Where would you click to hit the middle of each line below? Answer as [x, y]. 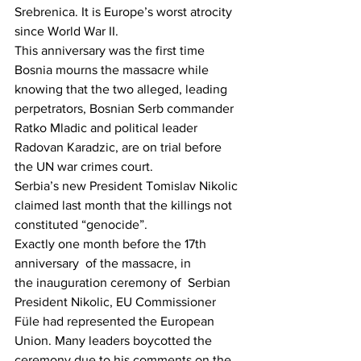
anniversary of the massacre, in [104, 263]
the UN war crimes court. [84, 166]
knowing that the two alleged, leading [122, 89]
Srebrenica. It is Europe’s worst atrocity [125, 12]
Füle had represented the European [116, 321]
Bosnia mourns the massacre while [113, 70]
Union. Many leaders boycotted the [115, 340]
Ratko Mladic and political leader [108, 128]
